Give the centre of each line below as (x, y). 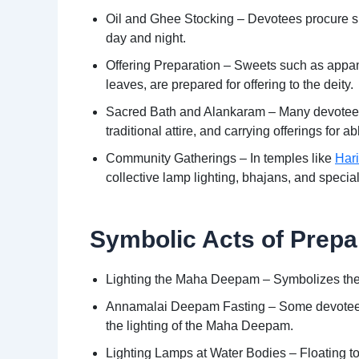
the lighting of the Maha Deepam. (200, 326)
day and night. (146, 38)
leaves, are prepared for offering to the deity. (230, 85)
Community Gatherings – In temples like (220, 159)
